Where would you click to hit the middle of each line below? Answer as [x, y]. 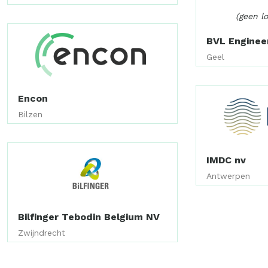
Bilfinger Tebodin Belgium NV [89, 217]
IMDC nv [226, 160]
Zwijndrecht [42, 233]
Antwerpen [229, 176]
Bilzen [30, 114]
